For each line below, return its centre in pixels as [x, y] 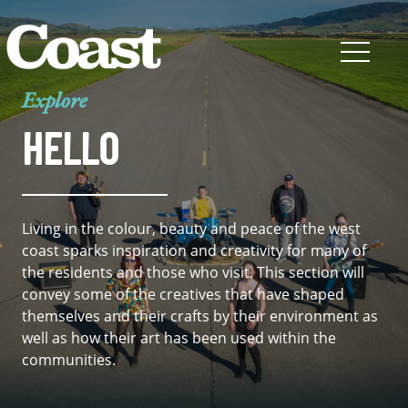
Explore [55, 100]
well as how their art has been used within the [179, 338]
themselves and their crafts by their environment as [200, 316]
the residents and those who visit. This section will [193, 272]
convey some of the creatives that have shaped [183, 294]
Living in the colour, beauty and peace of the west [191, 229]
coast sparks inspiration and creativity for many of [194, 250]
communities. [69, 360]
